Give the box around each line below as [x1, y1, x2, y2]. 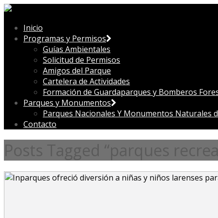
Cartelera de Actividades [43, 76, 130, 87]
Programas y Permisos [23, 33, 106, 44]
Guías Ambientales [43, 44, 110, 54]
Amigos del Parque [43, 65, 111, 76]
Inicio [23, 22, 43, 33]
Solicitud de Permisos [43, 54, 120, 65]
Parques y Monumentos [23, 97, 111, 108]
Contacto [23, 119, 56, 129]
